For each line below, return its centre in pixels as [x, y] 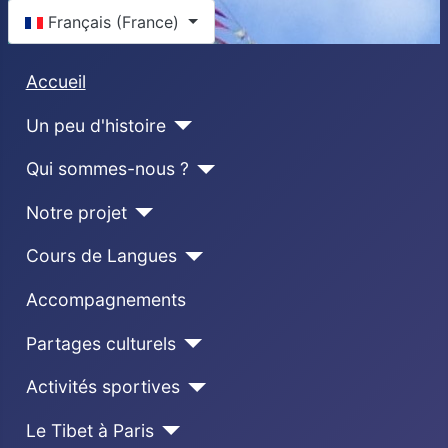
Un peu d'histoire [95, 125]
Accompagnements [105, 299]
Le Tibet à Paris [89, 430]
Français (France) [116, 21]
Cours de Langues [101, 256]
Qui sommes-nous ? [107, 169]
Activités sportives [102, 387]
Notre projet [76, 212]
